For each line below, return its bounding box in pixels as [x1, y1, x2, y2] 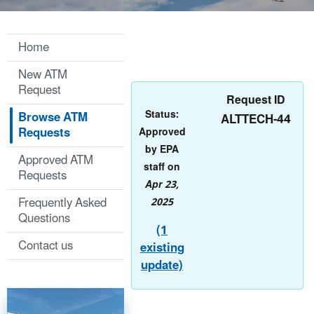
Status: [145, 104, 179, 125]
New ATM [18, 62, 67, 88]
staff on [144, 156, 181, 177]
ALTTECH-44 [220, 107, 291, 133]
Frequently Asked [18, 190, 107, 216]
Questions [18, 205, 70, 231]
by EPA [145, 139, 179, 160]
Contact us [18, 233, 73, 259]
